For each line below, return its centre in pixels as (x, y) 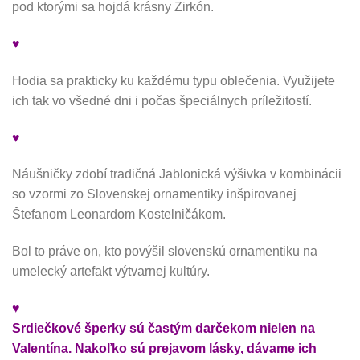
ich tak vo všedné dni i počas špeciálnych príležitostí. (162, 100)
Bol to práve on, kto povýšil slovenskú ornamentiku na (165, 252)
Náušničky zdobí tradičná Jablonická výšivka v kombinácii (177, 174)
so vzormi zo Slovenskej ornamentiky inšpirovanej (154, 194)
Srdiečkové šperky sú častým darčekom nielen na (164, 328)
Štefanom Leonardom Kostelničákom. (119, 215)
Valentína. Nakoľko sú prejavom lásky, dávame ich (164, 348)
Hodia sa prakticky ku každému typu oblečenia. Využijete (174, 80)
